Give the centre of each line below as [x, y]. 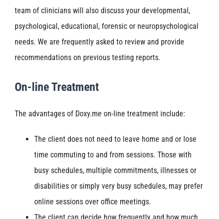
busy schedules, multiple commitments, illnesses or [115, 171]
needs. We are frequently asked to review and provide [99, 42]
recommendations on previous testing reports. [88, 57]
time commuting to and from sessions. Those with [113, 155]
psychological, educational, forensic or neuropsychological [107, 26]
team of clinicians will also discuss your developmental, [102, 10]
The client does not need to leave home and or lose [115, 139]
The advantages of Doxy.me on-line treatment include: [100, 114]
